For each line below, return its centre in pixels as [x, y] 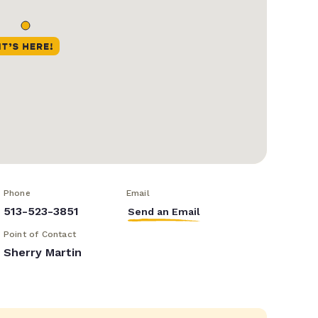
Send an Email [164, 212]
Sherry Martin [42, 253]
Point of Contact [39, 235]
